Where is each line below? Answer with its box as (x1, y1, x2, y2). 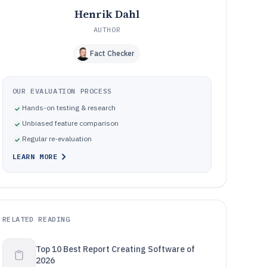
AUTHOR (93, 25, 121, 34)
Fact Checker (90, 49, 135, 58)
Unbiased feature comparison (21, 119, 119, 128)
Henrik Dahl (74, 7, 139, 21)
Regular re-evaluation (21, 134, 92, 143)
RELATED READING (2, 215, 70, 223)
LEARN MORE (12, 152, 58, 161)
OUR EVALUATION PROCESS (12, 86, 112, 95)
